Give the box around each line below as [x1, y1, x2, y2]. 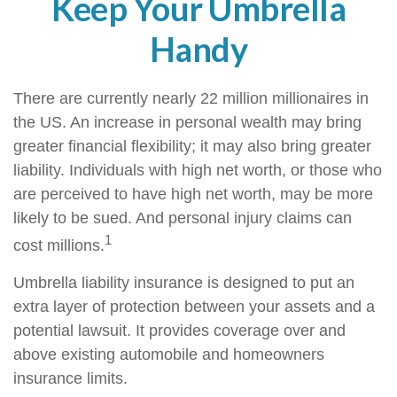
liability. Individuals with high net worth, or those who [13, 161, 382, 179]
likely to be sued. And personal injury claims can [13, 209, 352, 227]
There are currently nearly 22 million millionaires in [13, 90, 369, 107]
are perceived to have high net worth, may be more [13, 185, 373, 203]
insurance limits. [13, 370, 128, 387]
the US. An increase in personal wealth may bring [13, 113, 362, 131]
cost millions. [13, 237, 105, 254]
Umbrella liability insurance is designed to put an [13, 274, 354, 292]
